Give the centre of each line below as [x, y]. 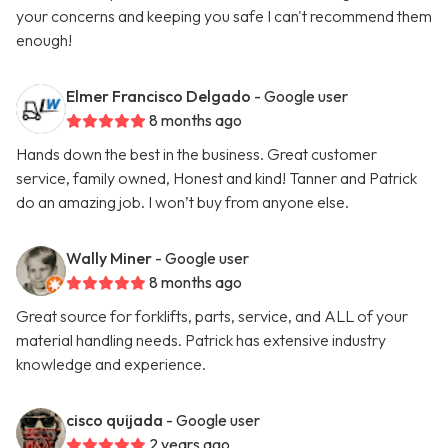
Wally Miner [109, 258]
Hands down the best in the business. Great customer [196, 154]
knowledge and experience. [111, 364]
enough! [44, 40]
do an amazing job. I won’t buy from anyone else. [182, 202]
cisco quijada [114, 420]
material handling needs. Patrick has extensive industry [201, 340]
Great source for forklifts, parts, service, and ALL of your [212, 316]
